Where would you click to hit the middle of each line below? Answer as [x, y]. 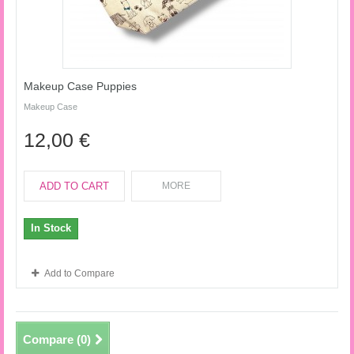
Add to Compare [79, 273]
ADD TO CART [74, 186]
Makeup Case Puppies [80, 86]
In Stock [51, 228]
